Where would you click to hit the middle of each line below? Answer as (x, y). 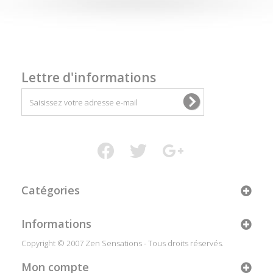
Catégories (51, 190)
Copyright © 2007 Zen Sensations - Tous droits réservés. (122, 243)
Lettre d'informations (89, 77)
